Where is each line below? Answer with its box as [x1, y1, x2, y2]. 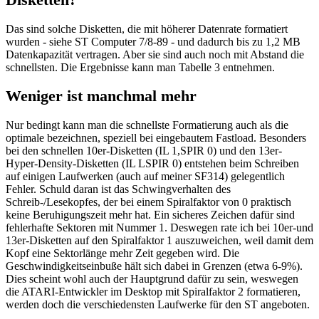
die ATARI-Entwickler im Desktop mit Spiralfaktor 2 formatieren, [6, 285, 300, 298]
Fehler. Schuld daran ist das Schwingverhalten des [6, 182, 231, 195]
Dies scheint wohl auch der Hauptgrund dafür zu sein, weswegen [6, 272, 298, 285]
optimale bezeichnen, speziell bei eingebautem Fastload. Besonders [6, 131, 306, 144]
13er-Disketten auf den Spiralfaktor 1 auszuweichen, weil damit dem [6, 234, 313, 246]
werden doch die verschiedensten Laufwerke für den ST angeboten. [6, 298, 310, 310]
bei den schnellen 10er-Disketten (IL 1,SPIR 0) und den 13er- [6, 144, 282, 157]
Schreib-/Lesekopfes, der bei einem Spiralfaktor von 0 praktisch [6, 195, 291, 208]
